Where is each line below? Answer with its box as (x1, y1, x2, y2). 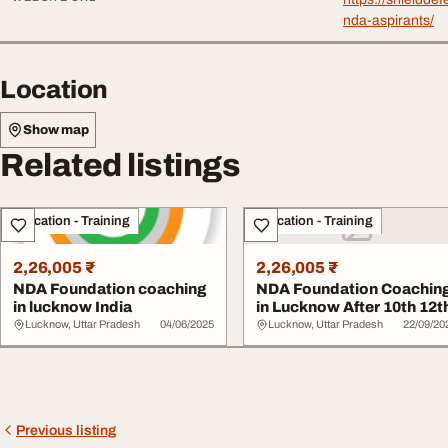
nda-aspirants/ (343, 13, 434, 28)
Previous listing (16, 422, 116, 438)
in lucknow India (13, 299, 132, 315)
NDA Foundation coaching (13, 281, 206, 297)
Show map (23, 122, 89, 137)
